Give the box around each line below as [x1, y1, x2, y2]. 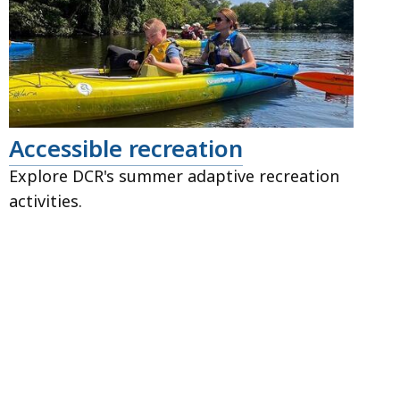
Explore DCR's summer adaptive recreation [8, 165, 339, 187]
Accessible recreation [8, 132, 243, 165]
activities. [8, 190, 82, 212]
